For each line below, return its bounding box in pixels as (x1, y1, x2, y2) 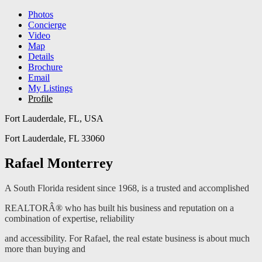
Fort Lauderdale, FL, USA (5, 113, 104, 123)
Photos (28, 9, 53, 19)
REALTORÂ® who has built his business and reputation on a (5, 202, 234, 213)
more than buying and (5, 243, 85, 254)
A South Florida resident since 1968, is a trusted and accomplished (5, 182, 249, 193)
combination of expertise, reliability (5, 213, 135, 223)
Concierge (28, 20, 66, 30)
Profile (28, 94, 53, 104)
